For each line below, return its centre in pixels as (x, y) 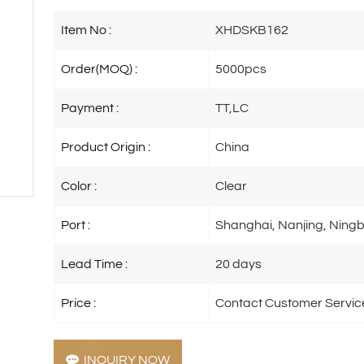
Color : (78, 186)
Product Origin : (105, 147)
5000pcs (241, 69)
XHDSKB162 (252, 30)
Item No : (86, 30)
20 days (239, 264)
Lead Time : (94, 264)
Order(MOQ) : (99, 69)
